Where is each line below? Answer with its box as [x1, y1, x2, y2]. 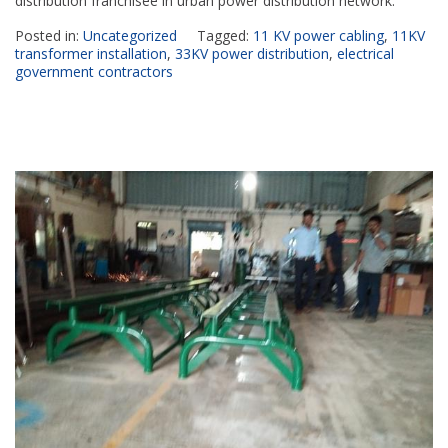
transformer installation [15, 43, 167, 63]
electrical [337, 43, 394, 63]
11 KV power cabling [253, 25, 384, 45]
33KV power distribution [175, 43, 329, 63]
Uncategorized [83, 25, 177, 45]
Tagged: [197, 25, 253, 45]
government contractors [15, 61, 173, 81]
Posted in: [15, 25, 83, 45]
